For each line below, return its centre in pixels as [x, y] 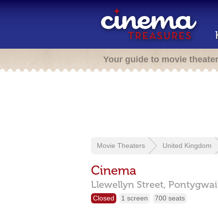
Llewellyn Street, [128, 184]
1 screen [135, 198]
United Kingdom [187, 145]
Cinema [114, 171]
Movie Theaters [121, 145]
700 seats [170, 198]
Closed [104, 198]
